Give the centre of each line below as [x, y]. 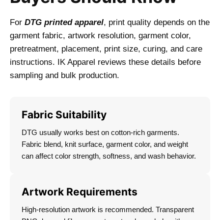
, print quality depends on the [157, 23]
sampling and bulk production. [65, 76]
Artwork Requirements [80, 192]
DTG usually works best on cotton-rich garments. [100, 133]
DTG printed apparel [64, 23]
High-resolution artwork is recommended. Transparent [108, 210]
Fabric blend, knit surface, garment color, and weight [105, 144]
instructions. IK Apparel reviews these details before [105, 62]
